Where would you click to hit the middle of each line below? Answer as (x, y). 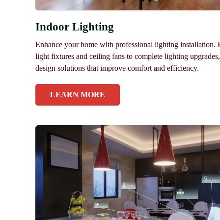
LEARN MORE (78, 95)
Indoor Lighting (75, 27)
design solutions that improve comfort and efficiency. (117, 68)
